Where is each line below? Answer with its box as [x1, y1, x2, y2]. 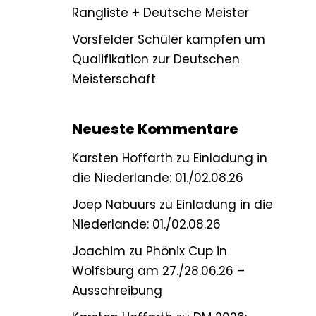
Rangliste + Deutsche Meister [72, 4, 249, 21]
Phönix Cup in [146, 243, 227, 260]
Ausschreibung [72, 282, 162, 299]
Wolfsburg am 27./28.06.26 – [72, 262, 245, 279]
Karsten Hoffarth [72, 150, 173, 166]
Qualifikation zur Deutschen [72, 51, 240, 68]
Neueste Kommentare [72, 119, 238, 139]
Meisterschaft [72, 71, 156, 87]
